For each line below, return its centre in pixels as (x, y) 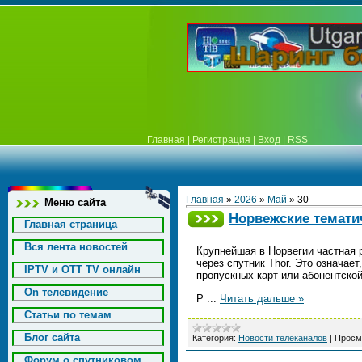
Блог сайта (52, 337)
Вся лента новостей (76, 247)
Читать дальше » (262, 299)
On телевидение (66, 292)
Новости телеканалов (283, 338)
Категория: (214, 338)
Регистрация (221, 140)
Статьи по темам (68, 315)
